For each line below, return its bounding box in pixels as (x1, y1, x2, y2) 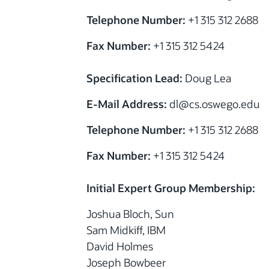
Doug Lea (183, 70, 231, 85)
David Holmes (86, 238, 153, 253)
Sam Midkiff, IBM (86, 222, 166, 237)
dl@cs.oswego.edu (167, 96, 260, 111)
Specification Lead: (86, 70, 183, 85)
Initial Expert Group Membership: (86, 180, 255, 195)
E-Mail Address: (86, 96, 167, 111)
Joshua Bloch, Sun (86, 206, 174, 221)
